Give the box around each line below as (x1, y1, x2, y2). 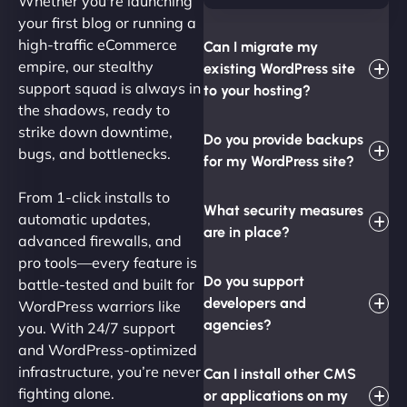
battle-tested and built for (18, 274, 194, 293)
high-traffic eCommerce (18, 35, 177, 54)
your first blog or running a (18, 13, 196, 32)
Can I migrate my (203, 37, 318, 55)
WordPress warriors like (18, 296, 181, 315)
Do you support (203, 272, 304, 290)
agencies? (203, 315, 272, 333)
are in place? (203, 223, 290, 241)
